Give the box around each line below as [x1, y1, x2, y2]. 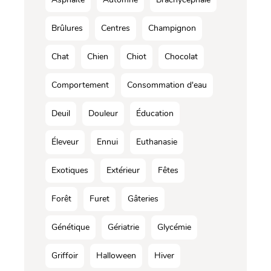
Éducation [136, 107, 174, 119]
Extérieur [106, 164, 140, 176]
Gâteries [128, 192, 158, 204]
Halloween [96, 249, 136, 261]
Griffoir [51, 249, 78, 261]
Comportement [51, 79, 109, 91]
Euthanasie [136, 135, 177, 148]
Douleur [88, 107, 118, 119]
